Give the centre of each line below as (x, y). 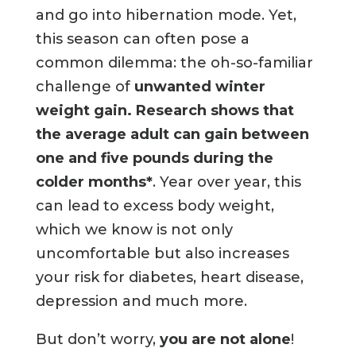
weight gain (81, 111)
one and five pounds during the (154, 159)
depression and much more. (141, 302)
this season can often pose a (142, 39)
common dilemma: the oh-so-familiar (174, 63)
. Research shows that (210, 111)
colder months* (94, 182)
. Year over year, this (226, 182)
